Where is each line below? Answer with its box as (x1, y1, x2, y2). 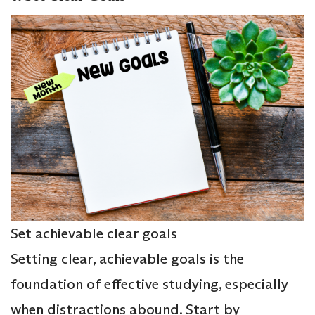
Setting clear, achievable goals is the (11, 250, 244, 269)
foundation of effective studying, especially (11, 275, 288, 294)
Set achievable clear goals (11, 224, 177, 243)
